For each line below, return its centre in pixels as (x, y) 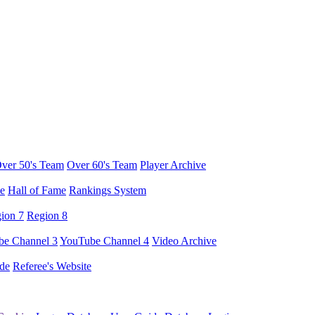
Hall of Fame (37, 190)
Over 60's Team (102, 165)
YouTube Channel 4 (104, 241)
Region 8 (47, 216)
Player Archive (173, 165)
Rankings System (108, 190)
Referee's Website (52, 266)
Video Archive (184, 241)
